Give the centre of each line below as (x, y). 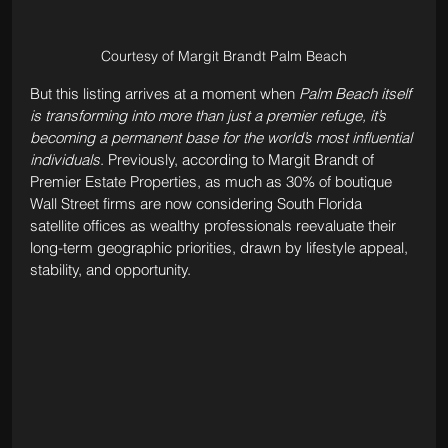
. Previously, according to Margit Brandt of (238, 159)
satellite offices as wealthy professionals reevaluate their (214, 225)
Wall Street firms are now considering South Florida (197, 203)
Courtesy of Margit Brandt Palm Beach (224, 55)
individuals (64, 159)
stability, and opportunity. (112, 269)
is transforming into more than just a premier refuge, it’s (209, 115)
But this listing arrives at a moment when (164, 93)
